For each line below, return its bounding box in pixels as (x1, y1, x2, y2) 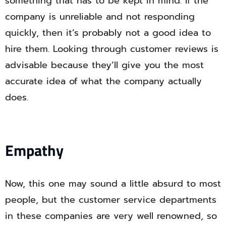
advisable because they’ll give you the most (5, 58, 204, 73)
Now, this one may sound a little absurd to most (5, 177, 221, 191)
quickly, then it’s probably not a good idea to (5, 26, 211, 40)
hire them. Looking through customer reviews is (5, 42, 218, 56)
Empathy (5, 139, 64, 162)
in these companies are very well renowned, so (5, 209, 217, 223)
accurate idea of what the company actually (5, 74, 202, 89)
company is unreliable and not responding (5, 10, 195, 24)
